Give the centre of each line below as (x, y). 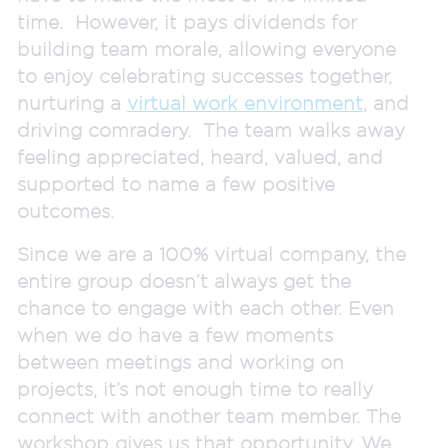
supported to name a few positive (176, 183)
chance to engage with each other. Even (205, 307)
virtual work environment (245, 102)
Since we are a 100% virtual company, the (211, 253)
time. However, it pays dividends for (187, 21)
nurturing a (72, 102)
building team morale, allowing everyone (206, 48)
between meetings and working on (180, 361)
